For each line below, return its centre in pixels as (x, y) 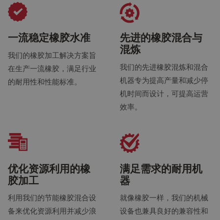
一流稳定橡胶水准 (49, 38)
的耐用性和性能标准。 (45, 81)
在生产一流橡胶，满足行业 (52, 68)
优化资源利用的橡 (49, 168)
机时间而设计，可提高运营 (164, 93)
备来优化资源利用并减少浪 (52, 210)
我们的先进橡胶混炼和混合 (164, 67)
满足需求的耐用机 (161, 168)
